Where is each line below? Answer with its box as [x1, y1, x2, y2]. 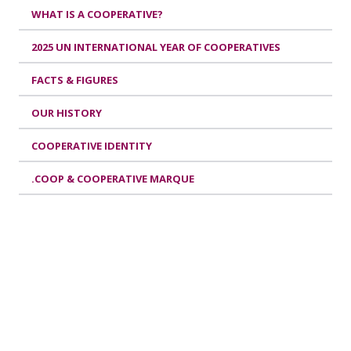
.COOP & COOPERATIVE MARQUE [31, 171, 194, 186]
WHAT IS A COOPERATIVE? [31, 6, 163, 21]
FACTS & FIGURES [31, 72, 118, 87]
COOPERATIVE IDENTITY [31, 138, 152, 153]
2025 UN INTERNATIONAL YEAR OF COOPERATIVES [31, 39, 280, 54]
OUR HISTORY [31, 105, 102, 120]
